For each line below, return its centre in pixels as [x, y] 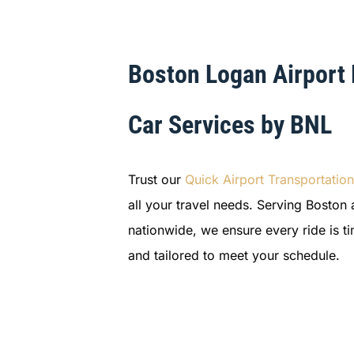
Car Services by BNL [230, 125]
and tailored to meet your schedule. [233, 256]
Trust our [156, 180]
